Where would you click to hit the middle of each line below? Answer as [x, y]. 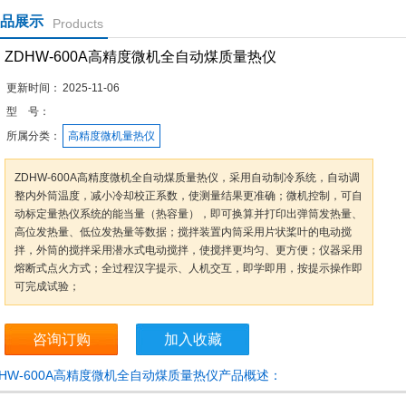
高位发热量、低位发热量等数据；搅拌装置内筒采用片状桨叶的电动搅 [183, 232]
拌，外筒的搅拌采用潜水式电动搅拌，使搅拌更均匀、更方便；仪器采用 [188, 250]
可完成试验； [47, 286]
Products [78, 24]
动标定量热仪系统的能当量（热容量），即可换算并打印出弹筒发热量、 [188, 214]
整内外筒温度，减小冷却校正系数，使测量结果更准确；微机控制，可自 [188, 196]
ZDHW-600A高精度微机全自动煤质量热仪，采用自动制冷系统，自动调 [187, 178]
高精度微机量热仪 [111, 136]
